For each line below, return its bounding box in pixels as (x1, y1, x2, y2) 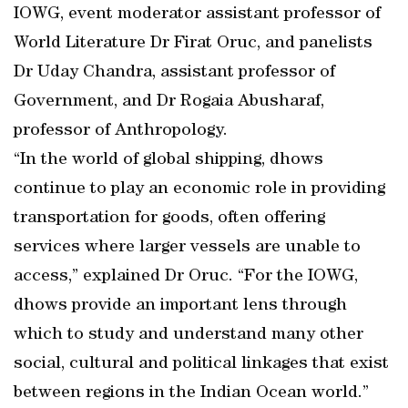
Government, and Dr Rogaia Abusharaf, (14, 93, 324, 111)
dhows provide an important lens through (14, 297, 347, 315)
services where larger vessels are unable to (14, 239, 361, 257)
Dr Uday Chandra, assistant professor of (14, 64, 335, 82)
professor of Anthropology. (14, 122, 228, 140)
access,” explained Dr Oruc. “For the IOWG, (14, 268, 358, 286)
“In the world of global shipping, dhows (14, 151, 323, 169)
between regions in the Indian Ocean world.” (14, 384, 369, 403)
